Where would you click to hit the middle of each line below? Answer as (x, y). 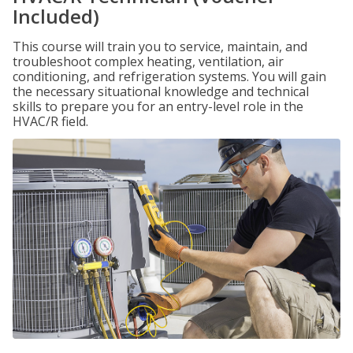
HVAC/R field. (50, 121)
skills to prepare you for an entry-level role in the (158, 106)
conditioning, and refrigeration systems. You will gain (169, 76)
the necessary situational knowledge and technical (161, 91)
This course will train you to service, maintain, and (160, 46)
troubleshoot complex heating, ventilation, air (148, 61)
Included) (56, 16)
